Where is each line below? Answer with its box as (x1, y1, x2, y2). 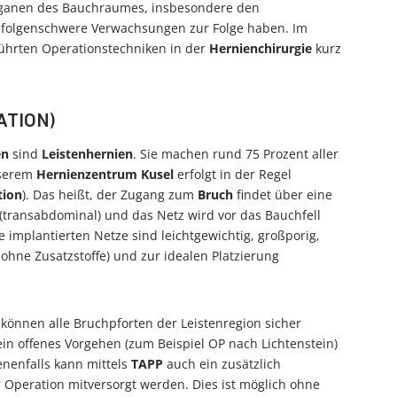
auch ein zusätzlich (163, 355, 281, 372)
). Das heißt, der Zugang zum (22, 186, 198, 203)
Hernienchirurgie (209, 40, 312, 57)
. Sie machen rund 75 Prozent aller (133, 145, 339, 162)
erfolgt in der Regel (174, 166, 292, 183)
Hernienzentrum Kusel (36, 166, 174, 183)
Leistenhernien (42, 145, 133, 162)
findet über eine (233, 186, 332, 203)
